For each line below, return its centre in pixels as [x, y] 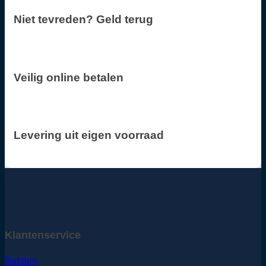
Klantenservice [43, 235]
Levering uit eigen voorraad [89, 135]
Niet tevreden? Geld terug [83, 20]
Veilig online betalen [69, 77]
